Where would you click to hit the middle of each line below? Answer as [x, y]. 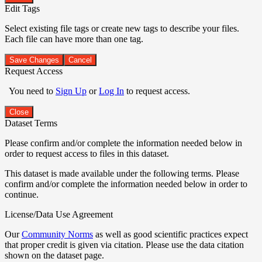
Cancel [80, 60]
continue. [22, 194]
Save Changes [34, 60]
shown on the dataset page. [54, 255]
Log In [111, 91]
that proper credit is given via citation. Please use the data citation [124, 244]
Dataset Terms [31, 123]
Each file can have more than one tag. [74, 39]
